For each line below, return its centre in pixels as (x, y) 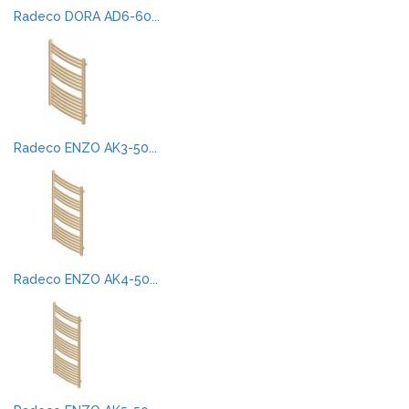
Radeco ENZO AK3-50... (85, 148)
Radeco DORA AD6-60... (87, 16)
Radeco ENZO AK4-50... (86, 279)
